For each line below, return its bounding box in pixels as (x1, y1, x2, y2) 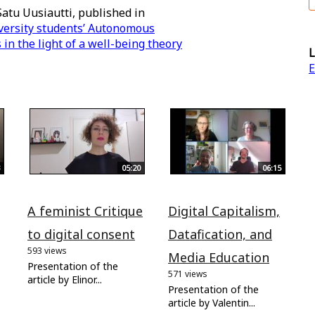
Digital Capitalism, (168, 202, 280, 219)
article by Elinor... (27, 272, 102, 286)
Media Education (168, 248, 269, 266)
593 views (27, 244, 67, 257)
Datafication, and (168, 225, 272, 243)
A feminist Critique (27, 202, 143, 219)
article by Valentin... (168, 295, 255, 309)
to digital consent (27, 225, 135, 243)
